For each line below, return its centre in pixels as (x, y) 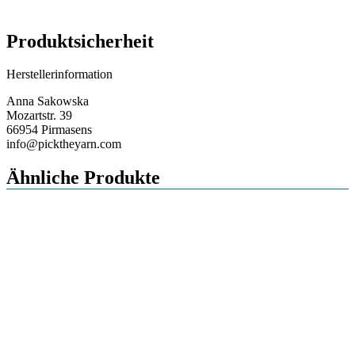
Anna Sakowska (48, 101)
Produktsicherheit (80, 41)
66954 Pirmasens (49, 130)
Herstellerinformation (59, 74)
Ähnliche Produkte (83, 178)
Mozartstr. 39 (39, 116)
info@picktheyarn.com (64, 144)
